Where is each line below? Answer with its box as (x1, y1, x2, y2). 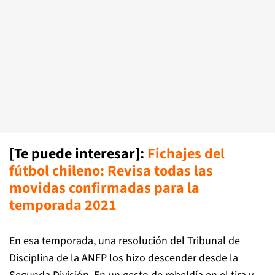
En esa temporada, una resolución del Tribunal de (9, 233, 240, 249)
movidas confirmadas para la (9, 177, 199, 199)
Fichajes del (147, 143, 225, 165)
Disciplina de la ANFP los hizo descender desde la (9, 250, 238, 266)
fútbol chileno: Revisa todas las (9, 160, 213, 182)
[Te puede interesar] (9, 143, 140, 165)
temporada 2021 (9, 195, 117, 216)
